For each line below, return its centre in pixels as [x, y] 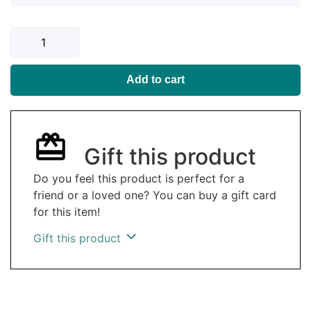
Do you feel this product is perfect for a [139, 178]
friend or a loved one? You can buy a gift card [155, 195]
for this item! [67, 211]
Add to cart [155, 79]
